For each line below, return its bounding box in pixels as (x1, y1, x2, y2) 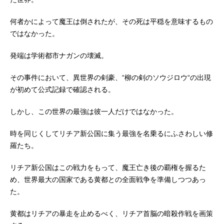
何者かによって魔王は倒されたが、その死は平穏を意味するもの (10, 17, 213, 25)
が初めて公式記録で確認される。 (10, 85, 115, 93)
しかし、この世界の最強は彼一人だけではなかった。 (10, 107, 178, 115)
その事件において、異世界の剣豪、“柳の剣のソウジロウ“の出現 (10, 73, 211, 81)
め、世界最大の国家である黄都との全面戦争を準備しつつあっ (10, 175, 206, 183)
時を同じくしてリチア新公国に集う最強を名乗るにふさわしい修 (10, 129, 213, 137)
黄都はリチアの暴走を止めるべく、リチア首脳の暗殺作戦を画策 (10, 209, 213, 217)
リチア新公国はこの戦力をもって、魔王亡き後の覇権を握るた (10, 163, 206, 171)
